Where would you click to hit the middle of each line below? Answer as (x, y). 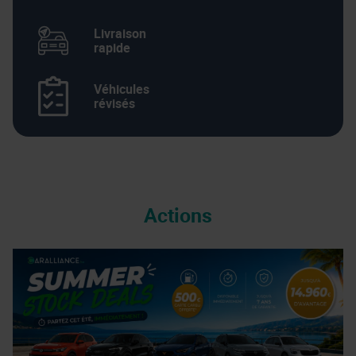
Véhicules (122, 89)
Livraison (120, 33)
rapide (112, 48)
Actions (178, 215)
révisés (114, 103)
